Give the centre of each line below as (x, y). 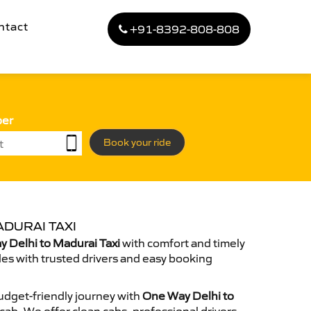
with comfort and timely (183, 243)
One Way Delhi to (188, 296)
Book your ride (137, 142)
